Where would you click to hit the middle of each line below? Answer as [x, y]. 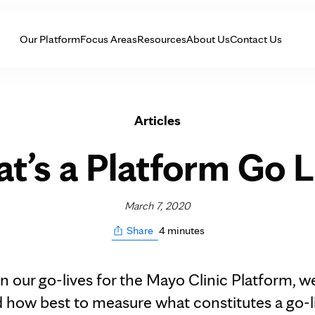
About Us [208, 39]
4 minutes [181, 230]
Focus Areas [109, 39]
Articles [157, 120]
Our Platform [50, 39]
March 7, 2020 [157, 206]
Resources [162, 39]
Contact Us [256, 39]
